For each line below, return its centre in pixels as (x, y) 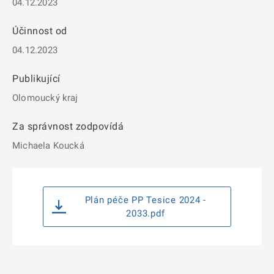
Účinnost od (40, 31)
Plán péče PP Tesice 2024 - (146, 200)
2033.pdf (146, 213)
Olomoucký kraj (45, 98)
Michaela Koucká (48, 146)
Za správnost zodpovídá (68, 126)
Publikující (36, 79)
